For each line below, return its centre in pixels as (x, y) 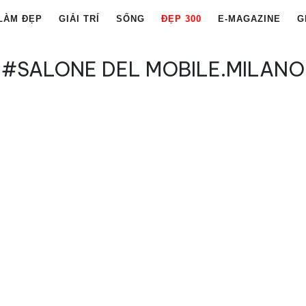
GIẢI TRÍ (79, 19)
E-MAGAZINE (249, 19)
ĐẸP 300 (181, 19)
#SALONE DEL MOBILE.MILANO (153, 69)
